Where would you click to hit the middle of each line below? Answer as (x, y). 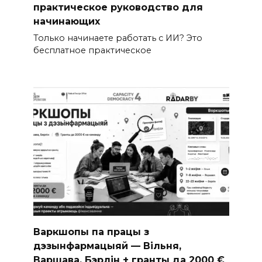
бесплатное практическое (92, 51)
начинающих (66, 21)
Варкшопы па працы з (91, 232)
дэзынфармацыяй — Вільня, (107, 246)
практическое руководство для (118, 7)
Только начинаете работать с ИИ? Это (118, 38)
